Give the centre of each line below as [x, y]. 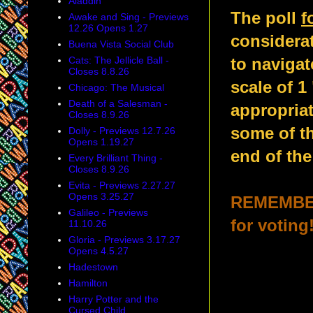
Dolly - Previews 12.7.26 [122, 131]
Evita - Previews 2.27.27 [122, 185]
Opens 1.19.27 [101, 142]
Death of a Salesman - [118, 104]
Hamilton [88, 283]
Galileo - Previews [108, 213]
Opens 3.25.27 [101, 197]
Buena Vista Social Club [121, 44]
